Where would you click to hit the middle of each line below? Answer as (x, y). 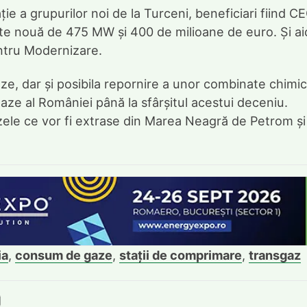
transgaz (275, 255)
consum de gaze (64, 255)
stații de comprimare (181, 255)
